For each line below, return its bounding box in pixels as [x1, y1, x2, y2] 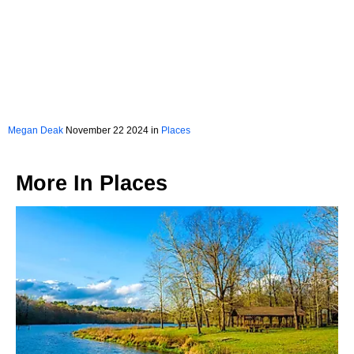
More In [16, 171, 100, 195]
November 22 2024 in [63, 124, 161, 136]
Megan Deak [8, 124, 63, 136]
